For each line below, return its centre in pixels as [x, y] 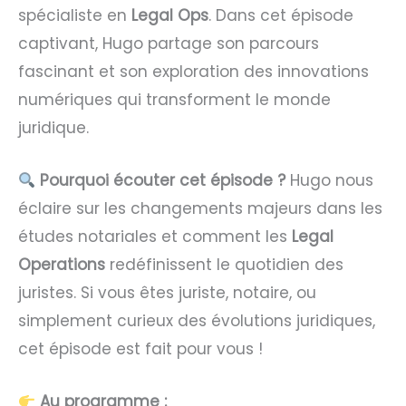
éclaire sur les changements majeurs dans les [200, 209]
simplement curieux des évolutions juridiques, [197, 321]
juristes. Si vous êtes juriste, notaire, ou [167, 293]
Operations [62, 265]
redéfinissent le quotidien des [224, 265]
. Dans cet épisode [281, 15]
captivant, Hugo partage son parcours [169, 43]
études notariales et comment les [155, 237]
